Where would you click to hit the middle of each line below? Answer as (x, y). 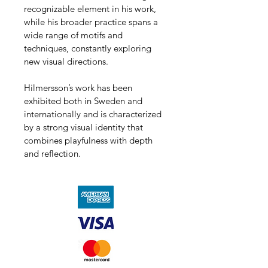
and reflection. (52, 153)
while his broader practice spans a (92, 22)
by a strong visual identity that (85, 127)
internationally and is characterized (94, 114)
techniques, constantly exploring (89, 48)
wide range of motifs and (74, 35)
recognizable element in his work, (91, 8)
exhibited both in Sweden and (84, 100)
